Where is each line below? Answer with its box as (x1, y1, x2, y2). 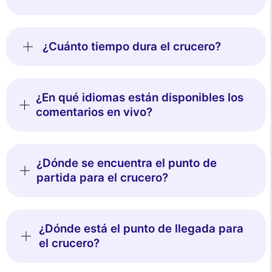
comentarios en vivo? (36, 104, 153, 119)
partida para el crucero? (36, 170, 169, 185)
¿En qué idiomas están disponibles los (36, 90, 244, 104)
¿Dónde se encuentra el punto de (36, 155, 217, 170)
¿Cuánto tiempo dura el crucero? (42, 39, 221, 53)
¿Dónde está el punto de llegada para (38, 221, 243, 236)
